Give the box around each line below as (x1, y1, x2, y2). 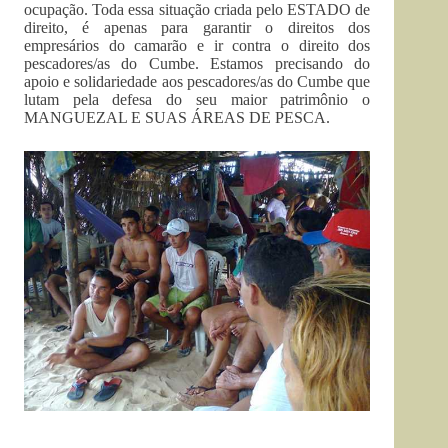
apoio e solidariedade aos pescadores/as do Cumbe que (24, 73, 371, 91)
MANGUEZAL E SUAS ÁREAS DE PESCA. (24, 109, 330, 127)
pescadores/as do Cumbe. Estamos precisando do (24, 55, 371, 73)
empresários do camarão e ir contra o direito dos (24, 37, 371, 55)
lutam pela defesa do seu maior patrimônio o (24, 91, 371, 109)
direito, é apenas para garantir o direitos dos (24, 19, 371, 37)
